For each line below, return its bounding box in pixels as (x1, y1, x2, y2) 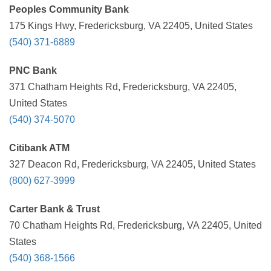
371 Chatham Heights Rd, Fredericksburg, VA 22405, (9, 82, 237, 92)
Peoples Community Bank (9, 4, 129, 15)
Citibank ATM (9, 143, 70, 153)
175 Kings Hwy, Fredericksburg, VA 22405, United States (9, 21, 253, 31)
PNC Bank (9, 65, 57, 76)
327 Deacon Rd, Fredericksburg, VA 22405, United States (9, 159, 256, 169)
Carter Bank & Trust (9, 204, 100, 214)
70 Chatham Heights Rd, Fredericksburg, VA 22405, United (9, 220, 262, 230)
